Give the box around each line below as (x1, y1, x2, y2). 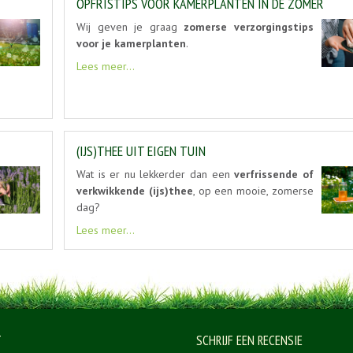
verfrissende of (234, 167, 314, 182)
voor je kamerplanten (76, 36, 186, 51)
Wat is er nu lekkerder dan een (76, 167, 235, 182)
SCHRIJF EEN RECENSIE (196, 332, 303, 350)
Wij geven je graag (76, 20, 184, 35)
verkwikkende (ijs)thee (76, 184, 193, 199)
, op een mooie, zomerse (192, 184, 314, 199)
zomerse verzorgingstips (184, 20, 314, 35)
